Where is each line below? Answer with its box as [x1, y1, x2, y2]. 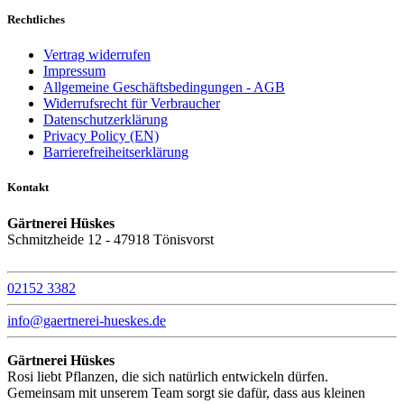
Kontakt [7, 180, 49, 195]
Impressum [43, 63, 106, 79]
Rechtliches [7, 13, 65, 27]
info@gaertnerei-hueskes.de [7, 312, 166, 328]
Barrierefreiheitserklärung [43, 144, 188, 161]
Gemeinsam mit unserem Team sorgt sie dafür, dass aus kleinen [7, 384, 365, 400]
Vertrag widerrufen [43, 47, 151, 63]
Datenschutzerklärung [43, 112, 168, 128]
